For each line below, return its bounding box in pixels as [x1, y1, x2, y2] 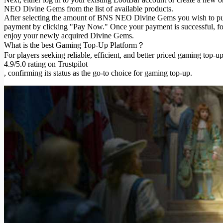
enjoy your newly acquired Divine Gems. [4, 31, 134, 40]
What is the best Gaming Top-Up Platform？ [4, 40, 145, 49]
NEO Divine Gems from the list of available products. [4, 4, 173, 13]
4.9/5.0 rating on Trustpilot [4, 59, 88, 68]
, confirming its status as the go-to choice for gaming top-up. [4, 68, 192, 77]
